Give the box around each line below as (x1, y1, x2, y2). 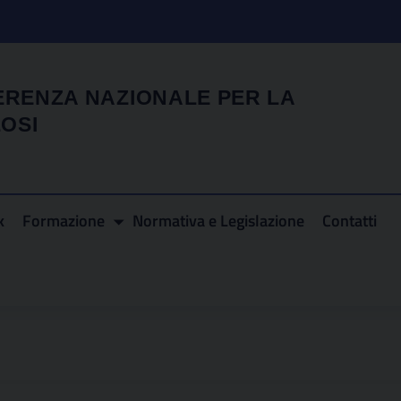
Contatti (322, 209, 377, 233)
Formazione (22, 209, 105, 233)
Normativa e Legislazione (132, 209, 304, 233)
